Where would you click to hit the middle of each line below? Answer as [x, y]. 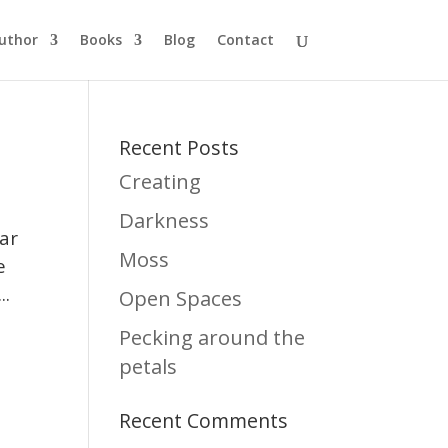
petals [148, 365]
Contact [245, 39]
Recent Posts [179, 147]
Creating [160, 181]
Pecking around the [212, 336]
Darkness [164, 219]
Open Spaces [181, 297]
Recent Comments [204, 420]
